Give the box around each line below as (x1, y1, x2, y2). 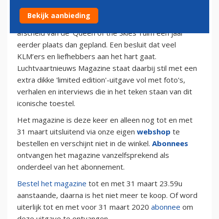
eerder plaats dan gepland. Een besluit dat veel (17, 40, 176, 50)
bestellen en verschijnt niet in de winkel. (17, 138, 152, 149)
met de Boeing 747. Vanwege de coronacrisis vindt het (17, 16, 201, 26)
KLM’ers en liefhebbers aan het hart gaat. (17, 51, 156, 62)
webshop (137, 127, 171, 137)
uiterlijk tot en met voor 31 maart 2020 (17, 202, 151, 212)
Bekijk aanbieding (27, 11, 90, 20)
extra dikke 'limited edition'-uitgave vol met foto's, (17, 75, 185, 85)
